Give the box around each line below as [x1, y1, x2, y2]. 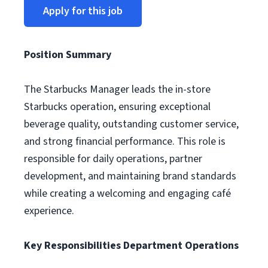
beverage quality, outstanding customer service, [24, 117, 239, 132]
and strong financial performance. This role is [24, 134, 226, 149]
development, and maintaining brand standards [24, 169, 236, 184]
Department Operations [123, 238, 239, 253]
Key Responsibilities [24, 238, 121, 253]
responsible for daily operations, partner [24, 151, 202, 166]
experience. [24, 203, 74, 218]
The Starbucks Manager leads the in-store [24, 82, 211, 97]
